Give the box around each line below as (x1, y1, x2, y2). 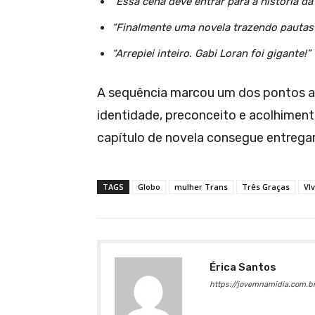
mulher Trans (174, 181, 228, 192)
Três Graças (242, 181, 290, 192)
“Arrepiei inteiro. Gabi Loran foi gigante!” (112, 46, 311, 60)
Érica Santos (210, 260, 276, 274)
